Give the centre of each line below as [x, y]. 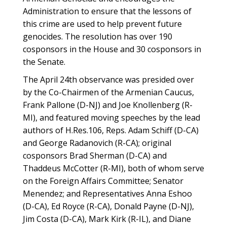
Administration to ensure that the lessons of [107, 11]
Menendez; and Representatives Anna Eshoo [107, 194]
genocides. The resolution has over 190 [98, 36]
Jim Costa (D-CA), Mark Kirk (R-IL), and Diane [107, 219]
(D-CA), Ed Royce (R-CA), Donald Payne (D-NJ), [108, 206]
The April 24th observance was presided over [108, 80]
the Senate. [44, 62]
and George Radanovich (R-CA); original [97, 143]
